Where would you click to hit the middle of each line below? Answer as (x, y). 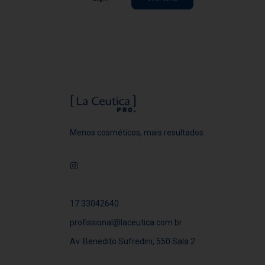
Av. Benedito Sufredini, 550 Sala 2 (132, 242)
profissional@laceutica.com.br (126, 223)
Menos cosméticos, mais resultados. (138, 133)
